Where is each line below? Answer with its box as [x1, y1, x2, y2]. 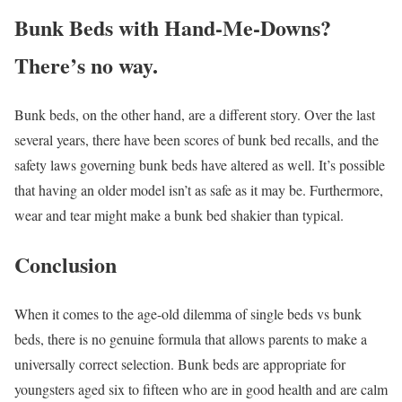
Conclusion [14, 249, 117, 281]
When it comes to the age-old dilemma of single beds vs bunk [14, 304, 362, 324]
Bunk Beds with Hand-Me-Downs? [14, 12, 331, 44]
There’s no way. [14, 49, 158, 82]
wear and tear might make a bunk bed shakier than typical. [14, 205, 344, 225]
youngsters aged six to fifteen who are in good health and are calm [14, 380, 388, 399]
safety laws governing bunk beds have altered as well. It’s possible [14, 155, 385, 175]
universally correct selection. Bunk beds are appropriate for [14, 354, 345, 374]
